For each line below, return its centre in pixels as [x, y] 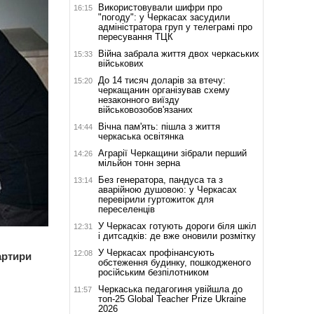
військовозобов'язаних [145, 109]
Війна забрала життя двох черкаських [178, 53]
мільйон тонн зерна [139, 163]
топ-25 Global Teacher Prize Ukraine [172, 299]
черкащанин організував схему [164, 90]
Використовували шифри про [160, 7]
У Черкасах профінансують [156, 252]
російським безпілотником [153, 272]
